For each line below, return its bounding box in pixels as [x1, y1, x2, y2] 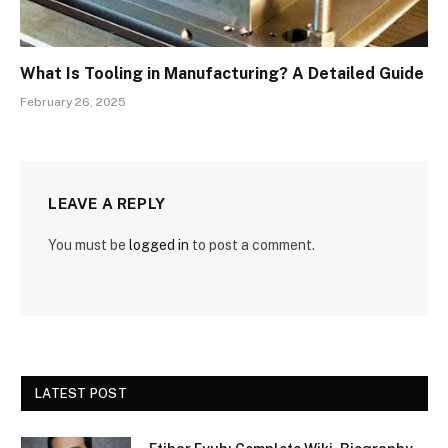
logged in [129, 236, 189, 253]
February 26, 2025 [20, 94, 126, 109]
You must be [48, 236, 129, 253]
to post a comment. [189, 236, 315, 253]
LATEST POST [35, 385, 127, 401]
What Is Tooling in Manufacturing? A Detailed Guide [20, 63, 424, 83]
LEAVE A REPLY [48, 194, 166, 212]
